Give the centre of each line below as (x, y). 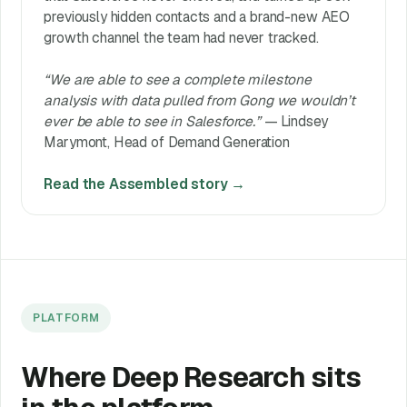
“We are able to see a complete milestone (178, 80)
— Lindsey (294, 122)
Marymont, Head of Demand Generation (167, 143)
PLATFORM (66, 318)
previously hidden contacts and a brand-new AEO (197, 17)
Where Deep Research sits (191, 377)
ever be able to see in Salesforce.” (152, 122)
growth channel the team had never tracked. (181, 38)
